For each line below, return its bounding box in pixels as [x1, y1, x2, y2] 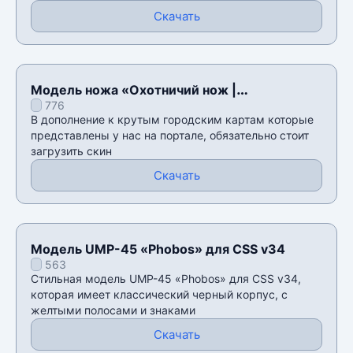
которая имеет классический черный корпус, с [31, 287, 288, 301]
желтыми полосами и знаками [31, 303, 195, 317]
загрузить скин [31, 143, 112, 158]
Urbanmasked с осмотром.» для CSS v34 [31, 99, 290, 116]
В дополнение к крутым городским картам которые [31, 112, 314, 126]
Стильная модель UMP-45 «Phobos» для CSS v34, [31, 271, 301, 285]
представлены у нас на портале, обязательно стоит [31, 128, 309, 142]
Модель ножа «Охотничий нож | [31, 81, 236, 98]
